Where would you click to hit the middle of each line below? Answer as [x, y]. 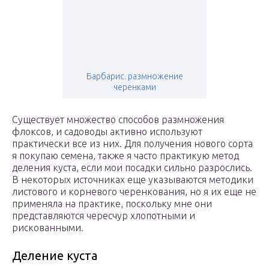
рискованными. [48, 228]
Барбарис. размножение [134, 77]
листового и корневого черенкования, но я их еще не [134, 192]
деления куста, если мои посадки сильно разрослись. [132, 168]
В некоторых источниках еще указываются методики [133, 180]
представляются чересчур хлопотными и [104, 216]
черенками [134, 87]
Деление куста [55, 256]
